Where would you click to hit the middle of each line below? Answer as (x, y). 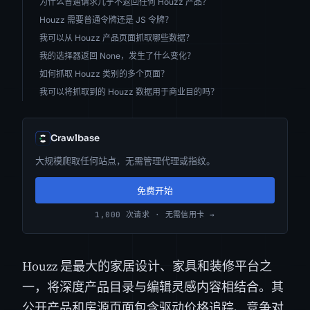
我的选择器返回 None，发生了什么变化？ (117, 55)
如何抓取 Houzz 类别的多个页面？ (104, 73)
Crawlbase (75, 138)
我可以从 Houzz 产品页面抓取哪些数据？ (117, 37)
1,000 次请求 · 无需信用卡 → (155, 214)
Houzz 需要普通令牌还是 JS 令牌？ (106, 19)
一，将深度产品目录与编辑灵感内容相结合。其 (153, 286)
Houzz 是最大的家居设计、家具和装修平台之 (147, 266)
